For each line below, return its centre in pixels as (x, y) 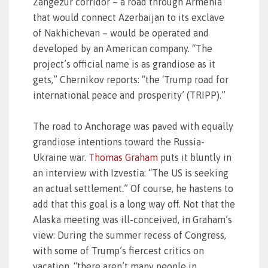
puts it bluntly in (195, 157)
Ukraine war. (61, 157)
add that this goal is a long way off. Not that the (134, 204)
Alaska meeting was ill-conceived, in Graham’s (133, 220)
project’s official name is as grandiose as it (124, 64)
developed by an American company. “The (123, 48)
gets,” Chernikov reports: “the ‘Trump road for (131, 80)
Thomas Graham (123, 157)
